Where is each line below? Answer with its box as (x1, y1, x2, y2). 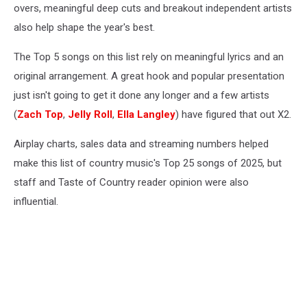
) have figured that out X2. (175, 108, 291, 121)
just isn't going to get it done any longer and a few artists (14, 88, 269, 101)
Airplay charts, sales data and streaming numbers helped (14, 137, 269, 150)
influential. (14, 195, 58, 208)
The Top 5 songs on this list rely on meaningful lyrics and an (14, 50, 284, 63)
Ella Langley (117, 108, 175, 121)
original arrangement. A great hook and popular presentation (14, 69, 284, 82)
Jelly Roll (68, 108, 112, 121)
